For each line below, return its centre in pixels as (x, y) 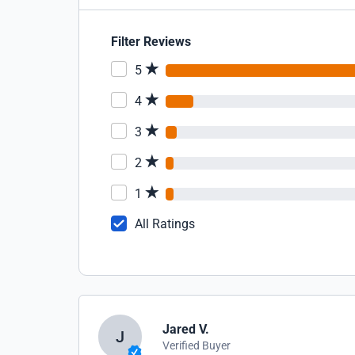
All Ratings (165, 224)
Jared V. (186, 329)
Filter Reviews (151, 42)
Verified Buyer (197, 345)
